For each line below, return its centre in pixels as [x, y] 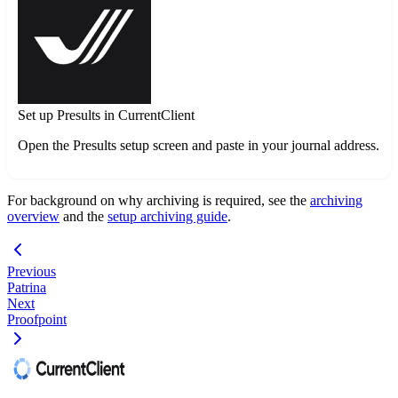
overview [33, 217]
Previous [32, 272]
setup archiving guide [167, 217]
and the [84, 217]
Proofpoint [37, 320]
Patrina [27, 288]
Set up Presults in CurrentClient [106, 115]
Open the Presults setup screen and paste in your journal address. [199, 146]
